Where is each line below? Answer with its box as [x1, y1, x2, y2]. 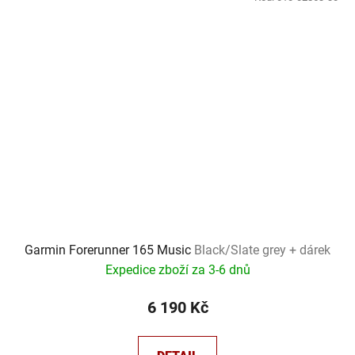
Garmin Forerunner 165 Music [25, 242, 194, 258]
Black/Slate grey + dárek [194, 242, 330, 258]
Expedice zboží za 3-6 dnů [105, 262, 250, 278]
